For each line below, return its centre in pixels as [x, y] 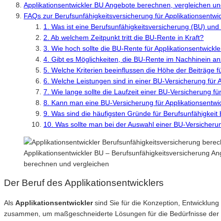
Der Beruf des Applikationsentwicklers [84, 183]
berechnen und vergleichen [66, 164]
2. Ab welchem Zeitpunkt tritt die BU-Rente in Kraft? [124, 37]
